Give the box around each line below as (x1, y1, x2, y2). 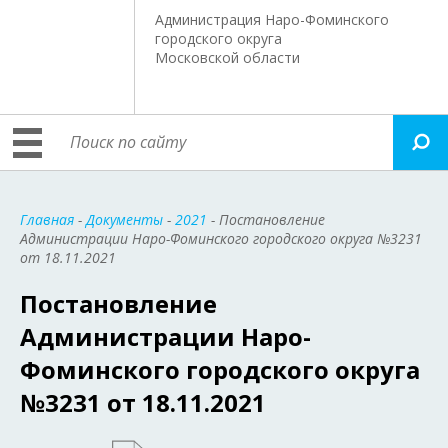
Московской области (155, 48, 301, 67)
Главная (20, 210, 74, 229)
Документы (86, 210, 163, 229)
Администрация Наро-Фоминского (155, 10, 390, 29)
